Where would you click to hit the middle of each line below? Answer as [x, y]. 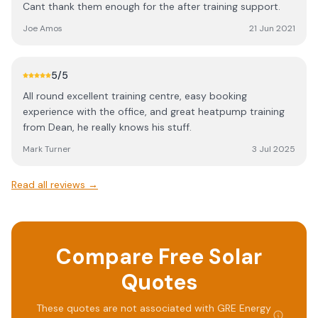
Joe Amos [43, 28]
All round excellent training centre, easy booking [135, 96]
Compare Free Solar [159, 257]
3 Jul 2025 [274, 149]
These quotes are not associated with [126, 308]
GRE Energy [244, 308]
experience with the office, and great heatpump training [154, 111]
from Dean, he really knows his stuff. [107, 127]
